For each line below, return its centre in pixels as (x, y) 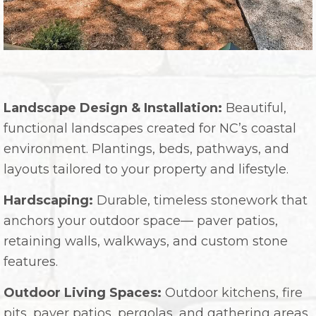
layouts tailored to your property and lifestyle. (146, 169)
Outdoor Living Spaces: (83, 292)
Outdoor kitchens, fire (232, 292)
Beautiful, (254, 108)
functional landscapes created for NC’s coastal (150, 128)
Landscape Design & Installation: (113, 108)
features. (31, 261)
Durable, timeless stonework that (200, 200)
